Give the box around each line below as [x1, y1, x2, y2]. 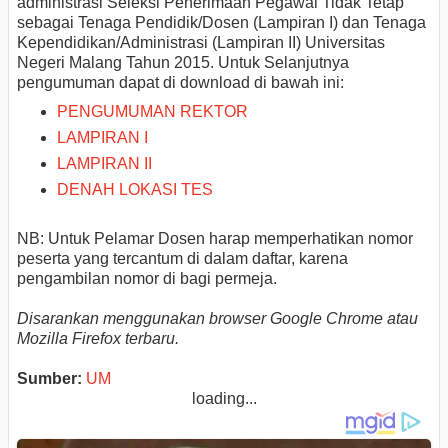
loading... [191, 389, 257, 407]
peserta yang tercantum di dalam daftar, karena [17, 249, 348, 267]
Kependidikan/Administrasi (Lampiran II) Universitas [17, 33, 385, 51]
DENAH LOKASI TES [56, 180, 213, 198]
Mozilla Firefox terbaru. [17, 329, 179, 347]
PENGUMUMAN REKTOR [56, 102, 248, 120]
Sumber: [17, 369, 82, 387]
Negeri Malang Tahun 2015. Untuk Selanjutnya [17, 53, 349, 71]
